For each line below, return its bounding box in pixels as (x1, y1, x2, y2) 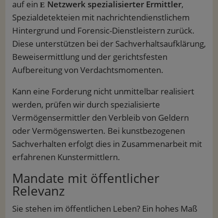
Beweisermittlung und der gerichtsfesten (12, 51, 167, 63)
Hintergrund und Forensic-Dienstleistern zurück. (12, 25, 195, 36)
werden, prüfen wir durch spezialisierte (12, 99, 160, 110)
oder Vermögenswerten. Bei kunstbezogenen (12, 125, 185, 137)
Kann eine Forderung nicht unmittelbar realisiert (12, 86, 194, 97)
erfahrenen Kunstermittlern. (12, 151, 120, 163)
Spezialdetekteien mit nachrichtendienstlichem (12, 12, 190, 23)
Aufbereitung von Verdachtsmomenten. (12, 64, 163, 76)
